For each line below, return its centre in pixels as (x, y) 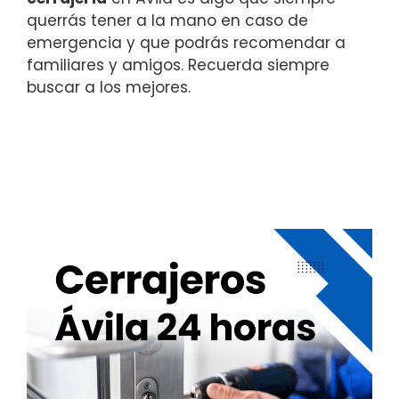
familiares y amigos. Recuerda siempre (178, 65)
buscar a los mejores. (109, 88)
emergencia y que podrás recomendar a (186, 43)
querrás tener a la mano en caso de (167, 21)
